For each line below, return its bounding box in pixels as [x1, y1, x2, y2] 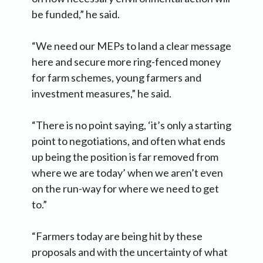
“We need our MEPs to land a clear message [32, 39, 231, 52]
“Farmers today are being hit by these [32, 229, 203, 242]
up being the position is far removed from [32, 150, 218, 163]
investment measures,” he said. [32, 86, 171, 100]
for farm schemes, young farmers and [32, 70, 201, 84]
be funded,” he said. [32, 7, 122, 21]
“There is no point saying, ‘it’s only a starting [32, 118, 231, 131]
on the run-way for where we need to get [32, 181, 219, 195]
